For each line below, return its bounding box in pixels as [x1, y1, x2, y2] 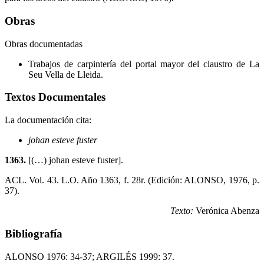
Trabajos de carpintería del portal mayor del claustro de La [28, 58, 259, 69]
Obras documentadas [5, 38, 82, 49]
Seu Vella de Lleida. [28, 69, 103, 80]
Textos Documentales [5, 91, 105, 104]
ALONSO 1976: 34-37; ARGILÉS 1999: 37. [5, 251, 174, 262]
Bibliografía [5, 227, 62, 240]
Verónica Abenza [193, 206, 259, 216]
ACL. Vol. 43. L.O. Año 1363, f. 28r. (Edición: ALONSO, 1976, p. [5, 175, 259, 186]
